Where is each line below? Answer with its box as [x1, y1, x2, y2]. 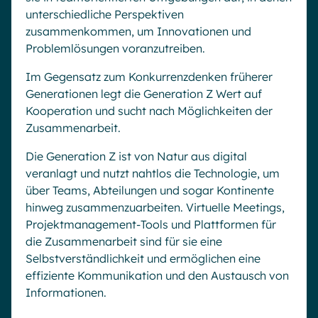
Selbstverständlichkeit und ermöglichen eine [26, 251, 261, 265]
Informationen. [26, 285, 106, 300]
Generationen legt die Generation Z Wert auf [26, 86, 262, 101]
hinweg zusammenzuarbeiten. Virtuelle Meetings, [26, 199, 285, 214]
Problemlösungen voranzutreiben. [26, 40, 205, 55]
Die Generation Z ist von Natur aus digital [26, 148, 247, 163]
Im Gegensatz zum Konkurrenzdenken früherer [26, 69, 273, 84]
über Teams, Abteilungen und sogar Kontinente [26, 182, 274, 197]
